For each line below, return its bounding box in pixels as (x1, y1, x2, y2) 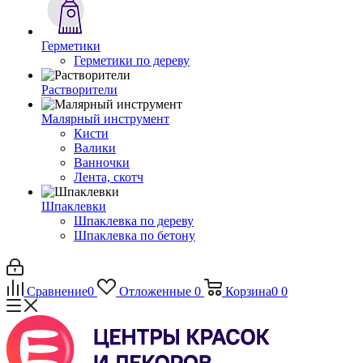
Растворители (41, 83, 117, 96)
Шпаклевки (41, 199, 106, 213)
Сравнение (27, 284, 88, 298)
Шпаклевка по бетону (74, 228, 195, 242)
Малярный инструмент (41, 112, 169, 126)
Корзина (224, 284, 271, 298)
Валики (74, 141, 116, 155)
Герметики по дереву (74, 53, 190, 67)
